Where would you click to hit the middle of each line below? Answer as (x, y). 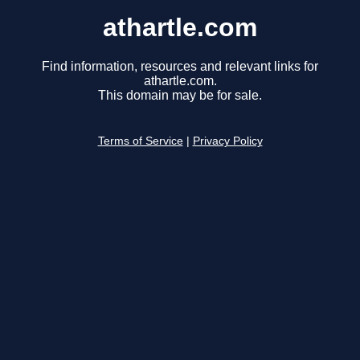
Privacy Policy (227, 141)
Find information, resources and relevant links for (180, 67)
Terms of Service (140, 141)
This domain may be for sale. (180, 96)
